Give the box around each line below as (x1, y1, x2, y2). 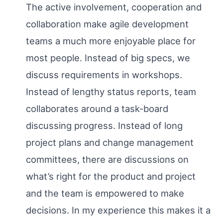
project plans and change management (25, 137, 194, 148)
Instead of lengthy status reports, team (25, 86, 196, 98)
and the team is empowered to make (25, 188, 184, 199)
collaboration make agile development (25, 18, 189, 30)
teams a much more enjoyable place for (25, 35, 196, 47)
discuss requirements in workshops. (25, 69, 182, 81)
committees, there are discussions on (25, 154, 189, 165)
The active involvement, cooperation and (25, 1, 202, 13)
